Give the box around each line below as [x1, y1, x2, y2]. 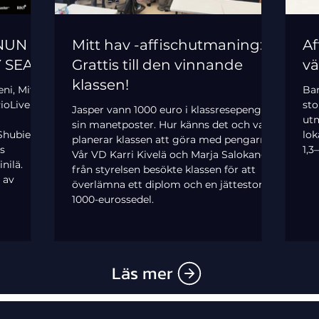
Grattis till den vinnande [72, 56, 244, 74]
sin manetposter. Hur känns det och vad [72, 118, 271, 132]
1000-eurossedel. [72, 193, 155, 206]
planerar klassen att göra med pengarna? [72, 133, 278, 147]
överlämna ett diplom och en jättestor [72, 178, 263, 192]
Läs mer [111, 261, 173, 286]
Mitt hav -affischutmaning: [72, 36, 263, 54]
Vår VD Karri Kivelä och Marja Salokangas [72, 148, 279, 162]
